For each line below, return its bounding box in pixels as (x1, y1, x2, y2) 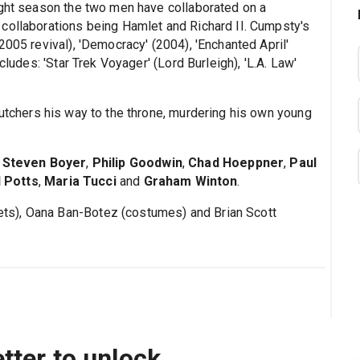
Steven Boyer (2, 154, 87, 170)
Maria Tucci (44, 173, 117, 189)
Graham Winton (143, 173, 238, 189)
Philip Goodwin (92, 154, 182, 170)
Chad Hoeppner (188, 154, 284, 170)
